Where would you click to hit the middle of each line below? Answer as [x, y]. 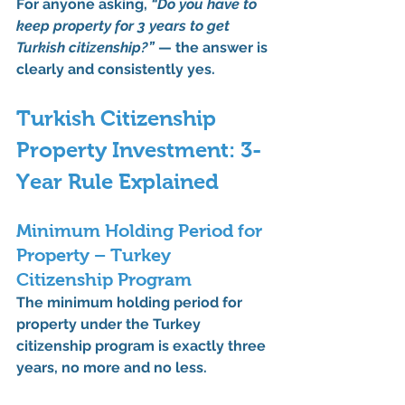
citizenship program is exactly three [143, 346]
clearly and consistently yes [114, 70]
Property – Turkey [96, 255]
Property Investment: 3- [139, 150]
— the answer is [213, 48]
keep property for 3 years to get [125, 26]
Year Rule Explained [118, 182]
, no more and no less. [131, 368]
